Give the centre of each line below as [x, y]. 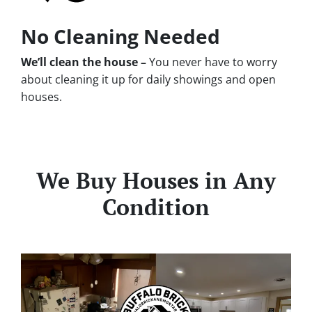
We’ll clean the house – [85, 62]
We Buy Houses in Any [156, 180]
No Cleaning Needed [120, 36]
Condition [156, 206]
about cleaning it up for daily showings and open [148, 79]
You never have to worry [213, 62]
